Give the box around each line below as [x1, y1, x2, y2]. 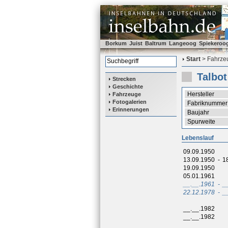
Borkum [105, 40, 127, 46]
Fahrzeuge [112, 91, 141, 97]
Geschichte [112, 83, 143, 90]
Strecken [112, 76, 136, 82]
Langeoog [169, 40, 196, 46]
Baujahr [187, 109, 209, 116]
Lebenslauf [182, 134, 214, 141]
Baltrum [145, 40, 166, 46]
